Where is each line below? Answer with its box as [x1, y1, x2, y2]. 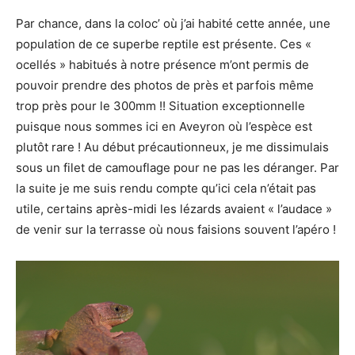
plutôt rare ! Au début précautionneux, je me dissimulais [16, 139, 329, 155]
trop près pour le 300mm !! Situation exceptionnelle [16, 97, 305, 113]
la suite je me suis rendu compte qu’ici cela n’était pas [16, 180, 316, 196]
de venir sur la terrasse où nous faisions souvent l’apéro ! [16, 221, 336, 237]
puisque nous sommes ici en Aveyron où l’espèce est [16, 118, 312, 134]
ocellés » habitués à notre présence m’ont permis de [16, 56, 309, 72]
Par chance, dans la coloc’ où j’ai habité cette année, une [16, 15, 330, 31]
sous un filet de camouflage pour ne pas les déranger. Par [16, 159, 339, 175]
